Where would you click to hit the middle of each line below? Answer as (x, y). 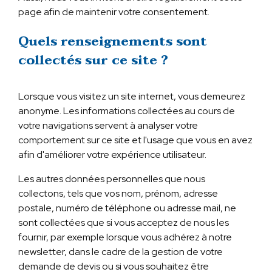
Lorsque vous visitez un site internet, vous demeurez (131, 97)
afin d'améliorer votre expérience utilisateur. (112, 155)
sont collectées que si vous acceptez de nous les (123, 223)
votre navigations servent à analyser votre (108, 126)
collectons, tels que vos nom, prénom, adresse (118, 194)
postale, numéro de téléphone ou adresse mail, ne (127, 208)
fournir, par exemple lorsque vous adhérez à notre (125, 237)
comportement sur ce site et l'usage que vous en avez (135, 140)
